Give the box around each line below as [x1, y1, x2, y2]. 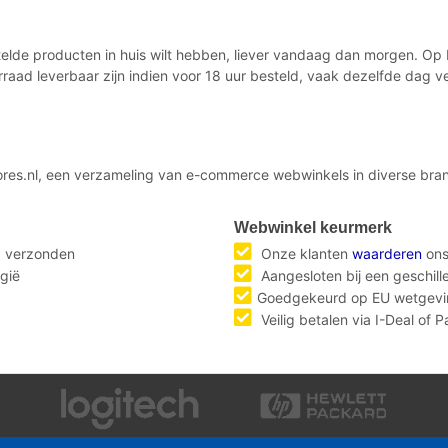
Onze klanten [257, 244, 352, 262]
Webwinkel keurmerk [234, 218, 392, 236]
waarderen [352, 244, 422, 262]
